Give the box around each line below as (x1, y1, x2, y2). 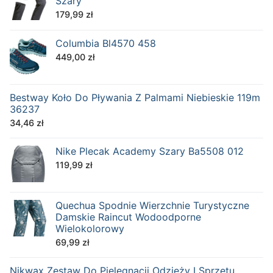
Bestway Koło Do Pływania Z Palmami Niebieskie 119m (10, 91, 260, 104)
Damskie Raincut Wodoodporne (55, 211, 201, 224)
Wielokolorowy (55, 222, 124, 235)
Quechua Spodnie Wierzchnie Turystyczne (55, 199, 249, 212)
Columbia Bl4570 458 (55, 37, 156, 50)
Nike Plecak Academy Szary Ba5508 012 (55, 145, 244, 158)
